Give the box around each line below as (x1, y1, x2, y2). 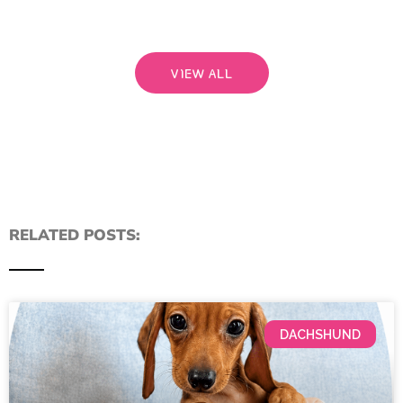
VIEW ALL (170, 64, 233, 83)
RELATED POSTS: (9, 225, 140, 246)
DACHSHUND (280, 327, 362, 342)
